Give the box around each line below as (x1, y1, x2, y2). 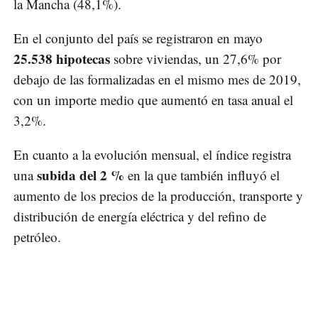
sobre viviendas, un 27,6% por (110, 50, 281, 68)
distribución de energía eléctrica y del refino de (13, 207, 266, 226)
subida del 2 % (33, 165, 124, 185)
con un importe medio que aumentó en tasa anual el (13, 91, 293, 109)
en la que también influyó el (124, 166, 280, 185)
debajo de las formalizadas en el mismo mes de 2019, (13, 70, 301, 89)
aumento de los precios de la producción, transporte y (13, 187, 303, 205)
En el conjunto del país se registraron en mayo (13, 29, 263, 48)
